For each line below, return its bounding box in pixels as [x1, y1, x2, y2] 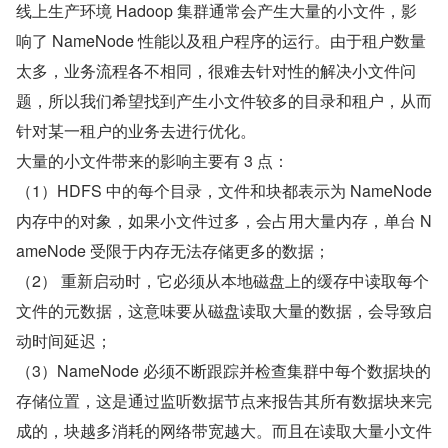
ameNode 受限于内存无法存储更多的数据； [16, 239, 330, 262]
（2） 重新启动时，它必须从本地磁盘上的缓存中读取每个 [16, 269, 429, 292]
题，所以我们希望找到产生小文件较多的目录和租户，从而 [16, 89, 432, 112]
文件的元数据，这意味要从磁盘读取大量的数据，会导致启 [16, 299, 432, 322]
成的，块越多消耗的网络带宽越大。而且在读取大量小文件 [16, 419, 432, 442]
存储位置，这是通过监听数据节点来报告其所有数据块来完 [16, 389, 432, 412]
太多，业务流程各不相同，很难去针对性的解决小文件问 [16, 59, 416, 82]
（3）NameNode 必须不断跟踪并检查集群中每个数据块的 [16, 359, 431, 382]
